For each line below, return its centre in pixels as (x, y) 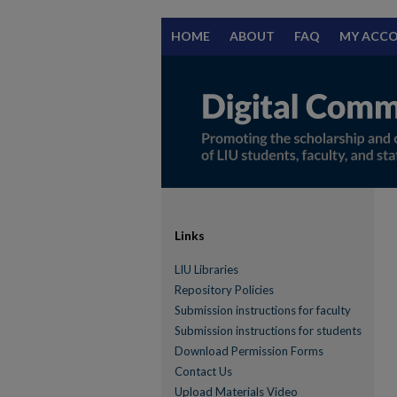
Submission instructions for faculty (263, 310)
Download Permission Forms (249, 351)
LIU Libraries (206, 269)
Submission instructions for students (268, 331)
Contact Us (203, 371)
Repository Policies (224, 290)
